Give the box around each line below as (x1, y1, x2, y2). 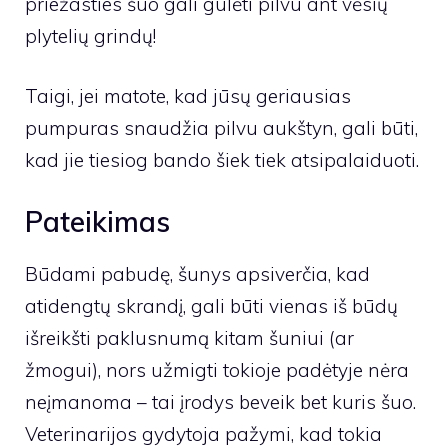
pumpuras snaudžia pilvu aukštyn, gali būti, (25, 116, 418, 141)
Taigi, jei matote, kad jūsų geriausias (25, 84, 351, 109)
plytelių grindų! (25, 23, 156, 48)
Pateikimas (25, 203, 170, 239)
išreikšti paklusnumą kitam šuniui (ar (25, 325, 354, 350)
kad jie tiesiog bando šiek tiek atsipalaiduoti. (25, 148, 419, 173)
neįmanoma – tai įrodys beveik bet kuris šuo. (25, 389, 416, 414)
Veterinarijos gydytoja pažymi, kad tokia (25, 421, 382, 446)
